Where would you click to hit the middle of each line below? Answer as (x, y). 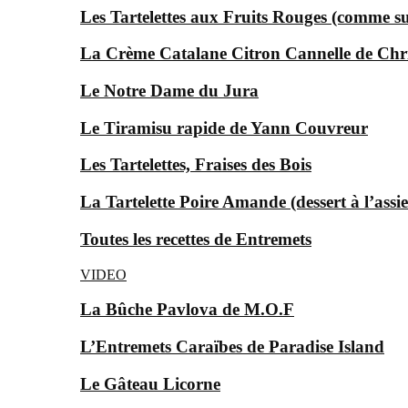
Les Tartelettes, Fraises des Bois (196, 165)
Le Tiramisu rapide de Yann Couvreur (224, 127)
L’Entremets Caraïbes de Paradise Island (232, 347)
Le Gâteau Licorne (150, 383)
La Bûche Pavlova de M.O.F (187, 310)
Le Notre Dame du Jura (169, 91)
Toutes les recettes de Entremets (196, 239)
